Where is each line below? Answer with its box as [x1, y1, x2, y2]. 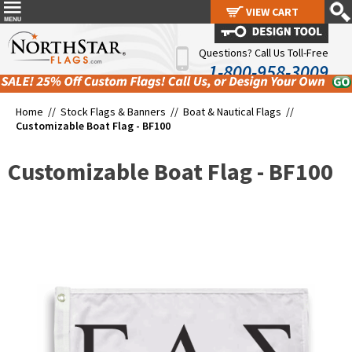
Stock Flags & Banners [60, 104, 166, 119]
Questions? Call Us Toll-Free [199, 46, 328, 60]
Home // [16, 104, 60, 119]
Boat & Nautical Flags [183, 104, 281, 119]
